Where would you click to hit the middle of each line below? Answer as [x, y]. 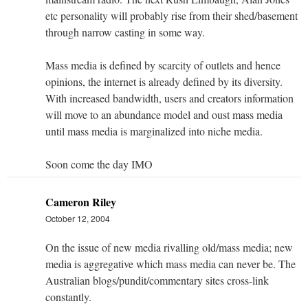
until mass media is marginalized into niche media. [154, 131]
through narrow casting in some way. [125, 32]
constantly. [68, 296]
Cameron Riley [81, 201]
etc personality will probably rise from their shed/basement [172, 15]
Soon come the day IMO [99, 164]
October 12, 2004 [78, 218]
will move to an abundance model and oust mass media [164, 114]
